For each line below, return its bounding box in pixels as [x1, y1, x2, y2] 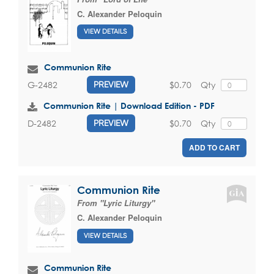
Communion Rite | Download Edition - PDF [43, 100, 215, 111]
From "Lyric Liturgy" [77, 197, 155, 209]
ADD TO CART [189, 142, 240, 154]
